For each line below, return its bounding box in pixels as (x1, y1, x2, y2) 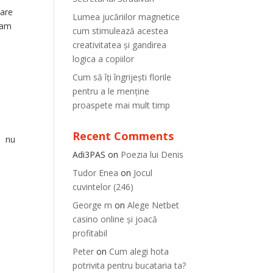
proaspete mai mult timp (73, 99, 171, 111)
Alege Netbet (127, 199, 180, 211)
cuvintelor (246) (73, 181, 134, 193)
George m (73, 199, 113, 211)
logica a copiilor (73, 53, 135, 65)
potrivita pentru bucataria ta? (73, 260, 186, 271)
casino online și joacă (73, 213, 158, 225)
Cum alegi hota (109, 246, 169, 257)
